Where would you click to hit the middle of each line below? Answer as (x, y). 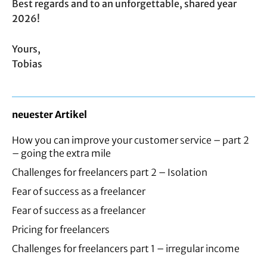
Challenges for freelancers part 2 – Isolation (110, 173)
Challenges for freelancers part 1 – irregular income (126, 249)
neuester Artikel (49, 115)
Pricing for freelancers (61, 230)
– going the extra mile (61, 153)
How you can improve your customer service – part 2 (131, 140)
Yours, (26, 49)
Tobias (27, 64)
